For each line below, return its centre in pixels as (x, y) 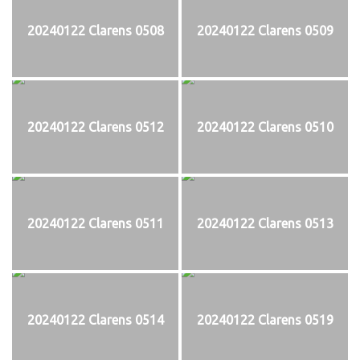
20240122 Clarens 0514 (95, 319)
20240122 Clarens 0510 (265, 127)
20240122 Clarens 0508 (95, 30)
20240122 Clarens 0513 (265, 223)
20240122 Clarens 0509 (265, 30)
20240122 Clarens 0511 (95, 223)
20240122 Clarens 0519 (265, 319)
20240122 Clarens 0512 (95, 127)
